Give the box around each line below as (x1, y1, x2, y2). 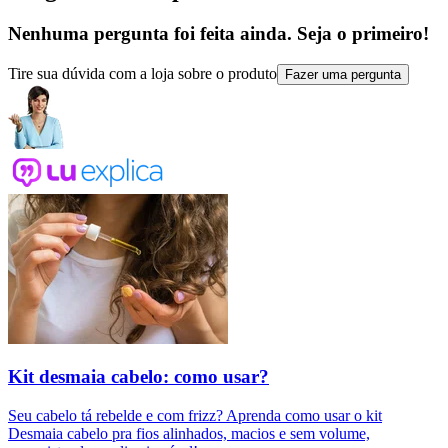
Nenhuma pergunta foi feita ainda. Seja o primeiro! (8, 22, 429, 44)
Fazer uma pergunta (285, 66, 401, 82)
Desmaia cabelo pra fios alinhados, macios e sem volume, (8, 424, 370, 442)
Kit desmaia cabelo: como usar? (8, 366, 269, 388)
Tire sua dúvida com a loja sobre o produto (8, 64, 277, 82)
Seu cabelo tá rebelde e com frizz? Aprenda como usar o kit (8, 406, 382, 424)
